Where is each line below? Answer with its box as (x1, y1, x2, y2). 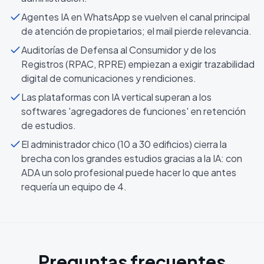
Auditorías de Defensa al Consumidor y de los (21, 44, 216, 56)
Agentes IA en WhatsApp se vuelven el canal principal (21, 11, 250, 23)
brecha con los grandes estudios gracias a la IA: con (21, 152, 242, 164)
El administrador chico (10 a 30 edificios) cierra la (21, 138, 227, 150)
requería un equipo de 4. (21, 180, 127, 193)
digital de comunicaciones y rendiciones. (21, 72, 196, 84)
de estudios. (21, 119, 76, 131)
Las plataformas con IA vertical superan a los (21, 91, 212, 103)
